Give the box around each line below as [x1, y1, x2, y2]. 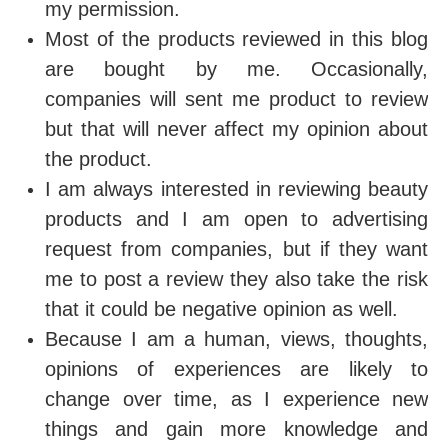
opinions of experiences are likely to [45, 358, 428, 380]
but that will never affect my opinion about [45, 118, 428, 140]
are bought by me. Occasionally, [45, 58, 428, 80]
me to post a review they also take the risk [45, 268, 428, 290]
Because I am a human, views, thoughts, [45, 328, 428, 350]
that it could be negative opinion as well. [45, 298, 398, 320]
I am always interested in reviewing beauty [45, 178, 428, 200]
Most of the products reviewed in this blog [45, 28, 428, 50]
